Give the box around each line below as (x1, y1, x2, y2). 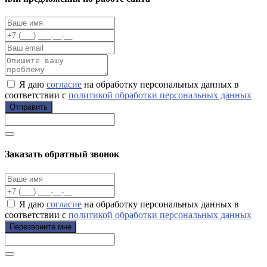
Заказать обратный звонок (5, 149, 119, 160)
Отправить (10, 103, 48, 112)
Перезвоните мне (10, 222, 72, 231)
